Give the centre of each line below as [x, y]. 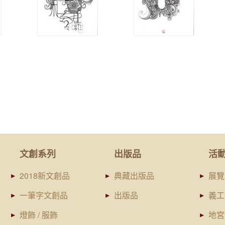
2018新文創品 [45, 176]
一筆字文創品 [44, 195]
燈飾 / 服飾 [39, 215]
